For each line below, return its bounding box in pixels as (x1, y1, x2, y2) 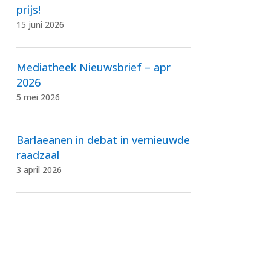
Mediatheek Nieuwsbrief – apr (16, 59, 171, 74)
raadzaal (16, 147, 59, 162)
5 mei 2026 (16, 91, 60, 103)
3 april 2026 (16, 163, 62, 175)
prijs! (16, 2, 41, 17)
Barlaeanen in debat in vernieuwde (16, 132, 190, 147)
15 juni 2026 (16, 18, 64, 30)
